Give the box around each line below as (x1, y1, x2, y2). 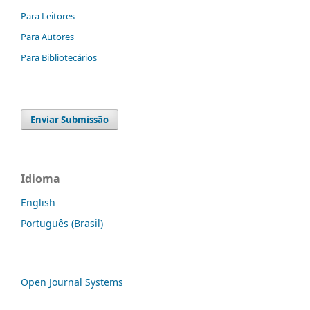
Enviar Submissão (30, 113, 109, 126)
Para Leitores (21, 9, 75, 22)
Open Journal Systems (21, 275, 123, 289)
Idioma (21, 170, 60, 186)
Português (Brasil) (21, 216, 103, 230)
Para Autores (21, 30, 74, 43)
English (21, 195, 55, 209)
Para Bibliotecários (21, 51, 97, 64)
